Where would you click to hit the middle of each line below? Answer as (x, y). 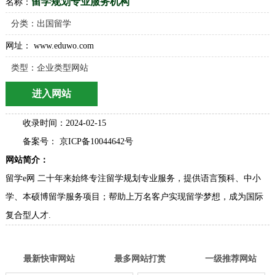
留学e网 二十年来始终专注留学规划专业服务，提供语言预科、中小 (133, 178)
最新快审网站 (49, 259)
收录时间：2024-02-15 (64, 123)
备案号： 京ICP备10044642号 (78, 141)
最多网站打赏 (140, 259)
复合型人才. (28, 215)
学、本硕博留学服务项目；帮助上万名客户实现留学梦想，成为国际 (134, 197)
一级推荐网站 (230, 259)
